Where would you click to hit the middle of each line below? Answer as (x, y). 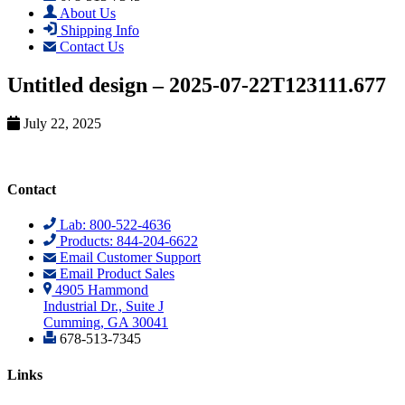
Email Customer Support (128, 258)
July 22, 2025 (61, 123)
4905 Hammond (100, 290)
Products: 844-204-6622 (127, 241)
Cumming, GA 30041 (106, 323)
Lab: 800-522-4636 (113, 225)
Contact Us (90, 46)
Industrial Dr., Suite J (104, 306)
